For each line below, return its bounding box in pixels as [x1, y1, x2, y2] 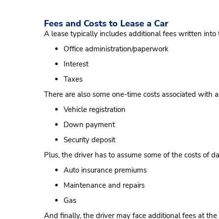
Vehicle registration [64, 105, 126, 114]
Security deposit [64, 135, 115, 145]
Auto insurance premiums [64, 165, 147, 175]
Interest [64, 59, 88, 69]
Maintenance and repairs [64, 180, 145, 190]
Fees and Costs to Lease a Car [44, 18, 168, 29]
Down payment [64, 120, 115, 130]
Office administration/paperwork [64, 44, 169, 54]
